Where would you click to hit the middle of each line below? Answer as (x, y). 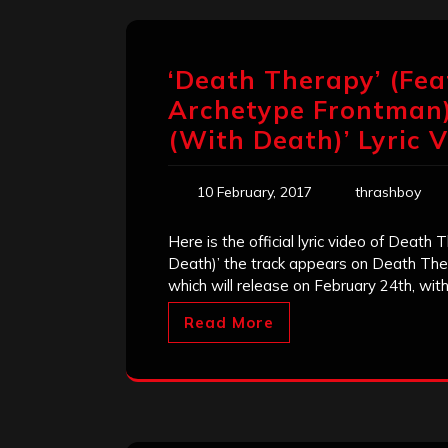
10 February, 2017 (254, 192)
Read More (229, 323)
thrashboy (388, 192)
